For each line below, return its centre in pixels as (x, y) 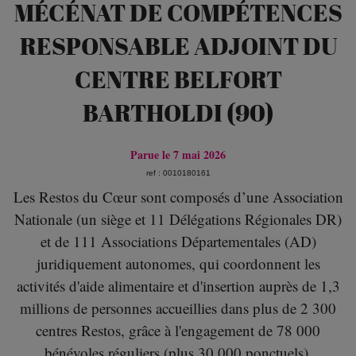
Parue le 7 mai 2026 (178, 155)
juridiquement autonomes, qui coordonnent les (178, 264)
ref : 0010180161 (178, 173)
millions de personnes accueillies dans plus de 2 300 (178, 308)
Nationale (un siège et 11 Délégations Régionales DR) (178, 219)
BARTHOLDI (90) (178, 113)
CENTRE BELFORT (178, 79)
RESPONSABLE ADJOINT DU (178, 46)
